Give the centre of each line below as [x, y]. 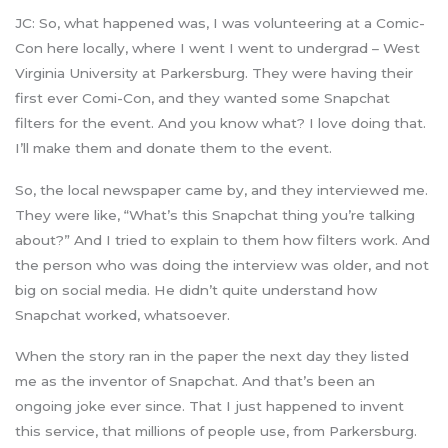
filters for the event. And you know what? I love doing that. [220, 123]
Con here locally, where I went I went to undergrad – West [217, 48]
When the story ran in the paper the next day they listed [212, 356]
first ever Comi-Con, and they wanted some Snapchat [202, 98]
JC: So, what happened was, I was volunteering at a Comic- [220, 23]
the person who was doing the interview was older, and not [222, 264]
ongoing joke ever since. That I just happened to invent [209, 406]
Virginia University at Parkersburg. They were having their [214, 73]
